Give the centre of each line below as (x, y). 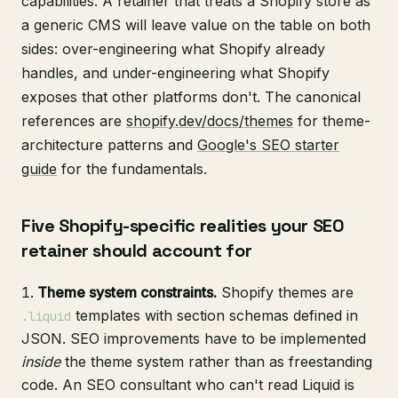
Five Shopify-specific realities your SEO (183, 226)
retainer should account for (137, 251)
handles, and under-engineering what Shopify (175, 73)
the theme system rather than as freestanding (216, 362)
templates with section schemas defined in (215, 316)
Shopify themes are (285, 293)
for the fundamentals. (132, 169)
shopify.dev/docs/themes (210, 121)
